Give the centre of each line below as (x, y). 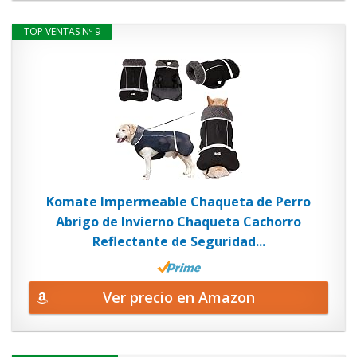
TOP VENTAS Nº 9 (62, 31)
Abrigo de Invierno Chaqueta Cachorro (178, 222)
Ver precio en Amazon (178, 297)
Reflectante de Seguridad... (178, 241)
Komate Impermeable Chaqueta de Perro (178, 202)
